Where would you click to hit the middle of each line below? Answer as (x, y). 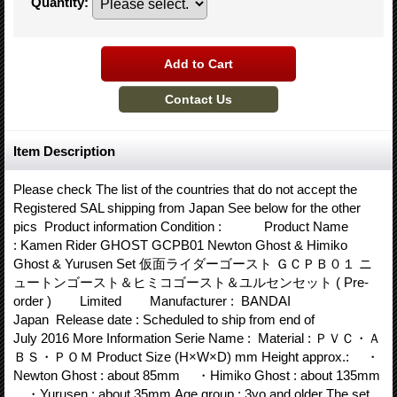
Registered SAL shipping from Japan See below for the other (187, 208)
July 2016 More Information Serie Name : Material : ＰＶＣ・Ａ (197, 338)
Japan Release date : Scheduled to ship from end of (164, 319)
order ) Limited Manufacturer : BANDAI (152, 301)
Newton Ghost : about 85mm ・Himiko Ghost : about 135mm (197, 375)
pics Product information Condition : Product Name (181, 226)
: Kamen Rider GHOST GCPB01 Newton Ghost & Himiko (180, 245)
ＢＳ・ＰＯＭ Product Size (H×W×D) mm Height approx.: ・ (196, 357)
